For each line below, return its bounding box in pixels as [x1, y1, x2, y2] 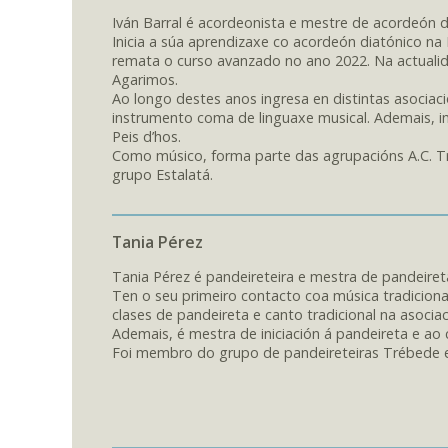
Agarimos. [112, 70, 178, 90]
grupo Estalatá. [112, 165, 213, 185]
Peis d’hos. [112, 127, 181, 147]
